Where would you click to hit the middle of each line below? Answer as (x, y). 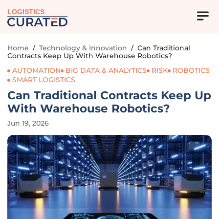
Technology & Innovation (83, 48)
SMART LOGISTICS (44, 80)
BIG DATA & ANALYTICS (106, 70)
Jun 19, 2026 (28, 123)
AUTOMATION (36, 70)
